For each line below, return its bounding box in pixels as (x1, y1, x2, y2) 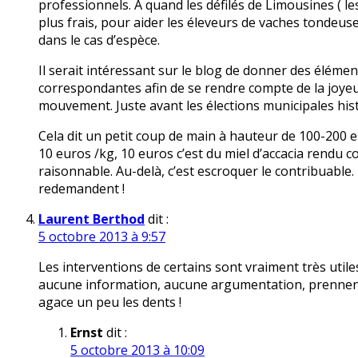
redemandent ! (38, 180, 125, 198)
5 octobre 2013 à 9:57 (38, 228, 165, 246)
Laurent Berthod (38, 210, 145, 229)
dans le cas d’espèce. (38, 31, 160, 50)
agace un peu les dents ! (38, 293, 181, 312)
